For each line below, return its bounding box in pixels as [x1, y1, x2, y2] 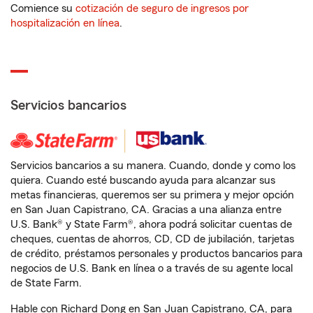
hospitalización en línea [10, 17, 119, 29]
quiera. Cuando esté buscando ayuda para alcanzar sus [10, 175, 275, 187]
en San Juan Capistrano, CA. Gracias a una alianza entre [10, 204, 282, 216]
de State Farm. [10, 277, 82, 289]
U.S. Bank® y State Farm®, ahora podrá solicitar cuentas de [10, 219, 292, 231]
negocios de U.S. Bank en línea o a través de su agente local [10, 263, 293, 275]
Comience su [10, 3, 75, 15]
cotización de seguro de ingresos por [75, 3, 249, 15]
